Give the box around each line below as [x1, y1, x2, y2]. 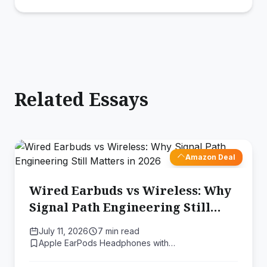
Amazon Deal [185, 153, 235, 162]
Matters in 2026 [29, 216, 124, 232]
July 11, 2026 [39, 226, 88, 236]
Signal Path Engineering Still [29, 199, 210, 215]
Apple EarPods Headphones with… [39, 238, 175, 248]
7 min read [98, 226, 139, 236]
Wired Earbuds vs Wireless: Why [29, 182, 231, 198]
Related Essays [14, 87, 148, 111]
